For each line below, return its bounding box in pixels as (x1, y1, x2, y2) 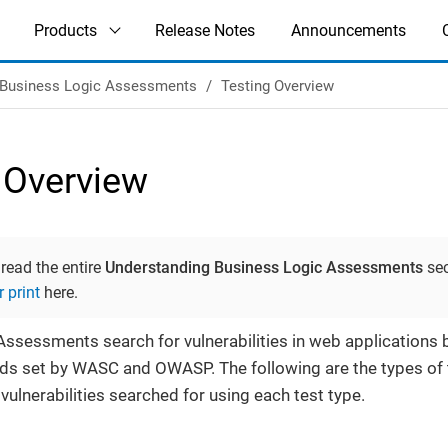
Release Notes (155, 20, 256, 40)
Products (34, 20, 98, 40)
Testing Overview (220, 76, 334, 95)
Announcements (291, 20, 407, 40)
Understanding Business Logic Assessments (105, 258, 423, 277)
